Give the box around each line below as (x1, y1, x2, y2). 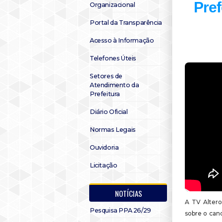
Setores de (90, 72, 122, 80)
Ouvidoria (90, 144, 119, 151)
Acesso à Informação (90, 37, 154, 44)
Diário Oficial (90, 108, 128, 115)
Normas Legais (90, 126, 136, 133)
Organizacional (90, 1, 135, 8)
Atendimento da (90, 81, 139, 89)
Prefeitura (90, 90, 120, 98)
